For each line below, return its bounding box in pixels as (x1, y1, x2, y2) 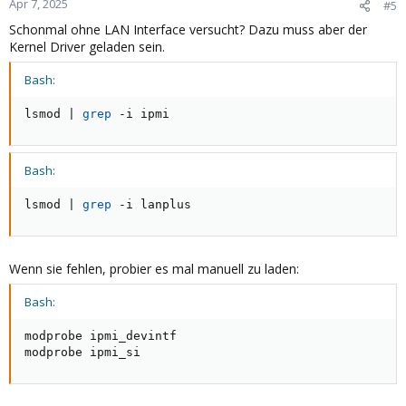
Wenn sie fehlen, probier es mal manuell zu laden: (9, 260, 299, 278)
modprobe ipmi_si (24, 345, 140, 360)
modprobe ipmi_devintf (24, 329, 177, 343)
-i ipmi (111, 107, 169, 121)
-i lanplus (111, 198, 191, 212)
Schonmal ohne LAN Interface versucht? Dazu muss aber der (9, 21, 367, 39)
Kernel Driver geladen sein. (9, 38, 165, 56)
